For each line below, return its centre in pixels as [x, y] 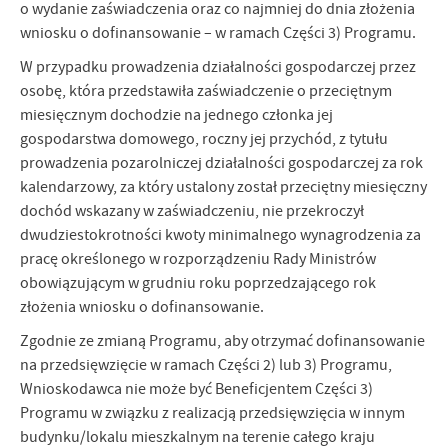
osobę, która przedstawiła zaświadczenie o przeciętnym [206, 91]
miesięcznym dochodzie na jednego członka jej [176, 115]
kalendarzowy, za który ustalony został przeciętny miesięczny [223, 187]
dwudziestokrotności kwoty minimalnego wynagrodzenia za [220, 235]
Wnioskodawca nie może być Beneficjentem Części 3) [196, 389]
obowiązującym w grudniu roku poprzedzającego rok [198, 283]
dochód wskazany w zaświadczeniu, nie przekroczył [192, 211]
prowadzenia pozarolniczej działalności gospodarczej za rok [221, 163]
